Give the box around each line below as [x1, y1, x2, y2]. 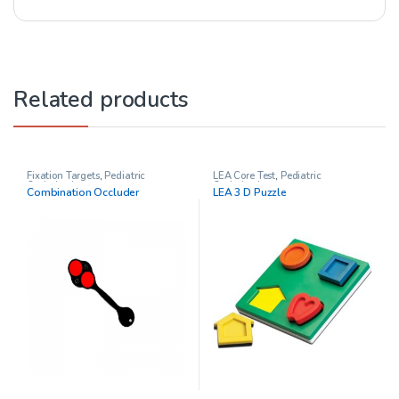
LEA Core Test [212, 168, 276, 183]
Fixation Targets [26, 168, 100, 183]
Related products [13, 84, 189, 115]
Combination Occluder [26, 184, 140, 199]
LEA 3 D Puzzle [212, 184, 288, 199]
